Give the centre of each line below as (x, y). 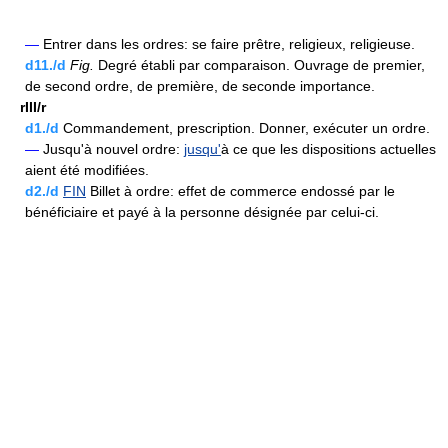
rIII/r (33, 107)
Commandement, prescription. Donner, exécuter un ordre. (244, 128)
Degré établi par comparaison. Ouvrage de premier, (259, 65)
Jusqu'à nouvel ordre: (111, 149)
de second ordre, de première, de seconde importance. (200, 86)
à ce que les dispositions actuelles (328, 149)
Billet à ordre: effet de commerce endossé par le (240, 191)
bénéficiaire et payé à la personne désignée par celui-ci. (202, 212)
